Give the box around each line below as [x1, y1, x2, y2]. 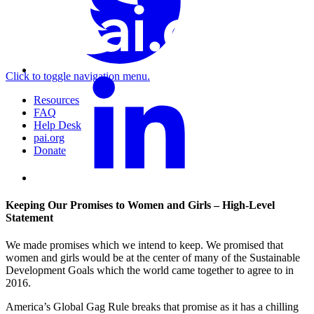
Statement [6, 211, 53, 224]
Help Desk [34, 118, 81, 131]
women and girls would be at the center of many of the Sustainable [6, 252, 300, 264]
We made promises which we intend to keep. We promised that [6, 239, 283, 252]
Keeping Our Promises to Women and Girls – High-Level [6, 198, 275, 211]
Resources [34, 93, 79, 106]
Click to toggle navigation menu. [6, 69, 150, 82]
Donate [34, 144, 66, 156]
